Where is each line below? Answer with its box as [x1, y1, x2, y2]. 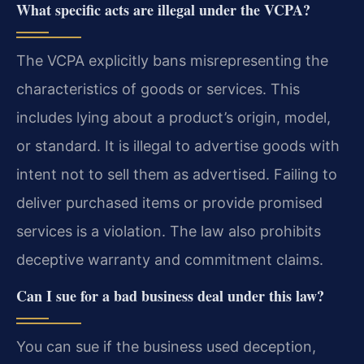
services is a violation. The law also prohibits [16, 223, 321, 240]
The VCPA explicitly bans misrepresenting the [16, 52, 328, 70]
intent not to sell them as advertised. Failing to [16, 166, 337, 184]
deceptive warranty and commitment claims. [16, 251, 323, 269]
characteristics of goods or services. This [16, 80, 300, 98]
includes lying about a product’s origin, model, [16, 109, 331, 127]
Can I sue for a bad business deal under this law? [16, 285, 324, 307]
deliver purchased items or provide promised [16, 194, 323, 212]
